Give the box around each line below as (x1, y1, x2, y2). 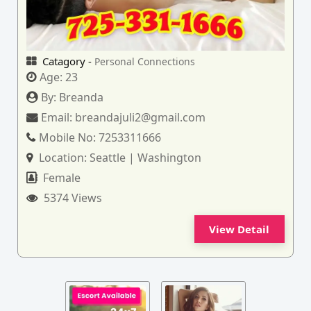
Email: (41, 109, 76, 125)
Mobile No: (39, 129, 99, 145)
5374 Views (41, 190, 103, 205)
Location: (36, 149, 90, 165)
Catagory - (40, 53, 95, 68)
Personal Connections (94, 54, 196, 68)
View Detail (209, 221, 270, 236)
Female (40, 169, 81, 185)
